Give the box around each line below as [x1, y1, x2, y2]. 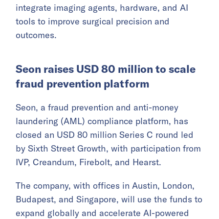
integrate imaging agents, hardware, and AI [16, 2, 188, 14]
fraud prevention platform [16, 77, 150, 91]
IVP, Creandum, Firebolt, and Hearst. [16, 156, 161, 168]
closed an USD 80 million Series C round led [16, 129, 194, 141]
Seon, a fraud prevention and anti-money [16, 102, 178, 113]
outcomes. [16, 29, 57, 41]
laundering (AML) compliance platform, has [16, 115, 188, 127]
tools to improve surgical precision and [16, 16, 170, 27]
